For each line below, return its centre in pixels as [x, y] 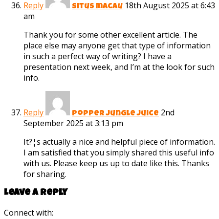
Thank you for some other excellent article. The [110, 35]
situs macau [97, 7]
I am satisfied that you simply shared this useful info [119, 153]
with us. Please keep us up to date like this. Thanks [116, 164]
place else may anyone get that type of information [117, 46]
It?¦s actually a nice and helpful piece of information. [119, 142]
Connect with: [29, 212]
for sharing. [45, 174]
